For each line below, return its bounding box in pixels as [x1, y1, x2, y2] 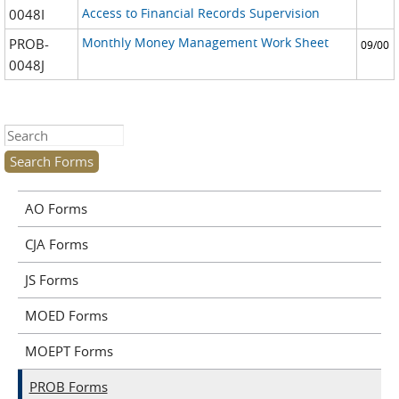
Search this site [4, 126, 96, 144]
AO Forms [24, 199, 87, 217]
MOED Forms [24, 306, 108, 324]
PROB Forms [28, 378, 108, 395]
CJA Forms [24, 235, 88, 253]
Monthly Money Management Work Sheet [81, 34, 329, 51]
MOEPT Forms [24, 342, 113, 360]
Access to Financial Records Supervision [81, 4, 320, 21]
